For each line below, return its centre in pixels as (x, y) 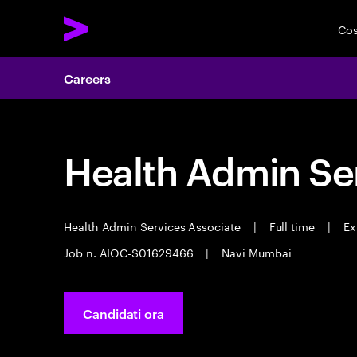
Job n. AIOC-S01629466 (130, 252)
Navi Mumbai (255, 252)
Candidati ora (124, 313)
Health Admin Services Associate (154, 226)
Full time (292, 226)
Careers (87, 78)
